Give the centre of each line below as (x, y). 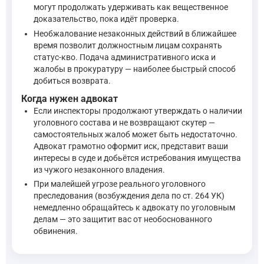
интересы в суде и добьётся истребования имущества (137, 158)
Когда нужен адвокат (70, 98)
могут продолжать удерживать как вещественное (131, 7)
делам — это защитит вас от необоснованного (123, 220)
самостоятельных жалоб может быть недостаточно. (136, 134)
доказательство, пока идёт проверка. (106, 19)
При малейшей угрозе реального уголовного (120, 184)
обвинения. (56, 231)
